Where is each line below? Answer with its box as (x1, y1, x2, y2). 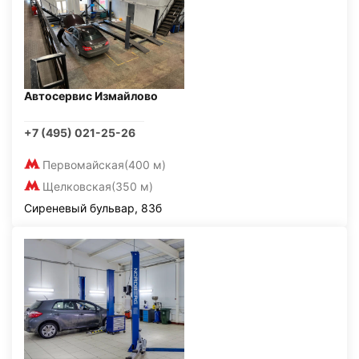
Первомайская (42, 158, 124, 171)
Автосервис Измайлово (24, 89, 158, 103)
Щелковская (42, 179, 111, 193)
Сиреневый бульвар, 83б (24, 201, 162, 215)
